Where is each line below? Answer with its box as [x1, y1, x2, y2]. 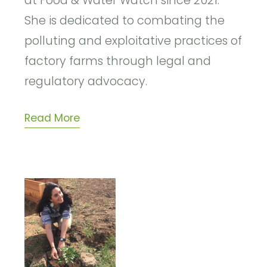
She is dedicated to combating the [24, 13, 225, 29]
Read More [24, 111, 80, 126]
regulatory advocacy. [24, 73, 148, 90]
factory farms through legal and [24, 53, 212, 70]
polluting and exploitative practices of [24, 33, 243, 49]
